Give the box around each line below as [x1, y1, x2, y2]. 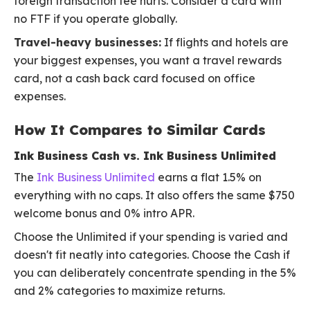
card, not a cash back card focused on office [14, 71, 255, 86]
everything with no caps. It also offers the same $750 [14, 188, 295, 203]
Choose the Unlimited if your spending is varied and [14, 230, 288, 244]
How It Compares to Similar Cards [14, 121, 266, 139]
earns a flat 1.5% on [155, 170, 262, 185]
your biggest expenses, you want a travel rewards [14, 53, 282, 68]
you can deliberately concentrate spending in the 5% [14, 266, 296, 280]
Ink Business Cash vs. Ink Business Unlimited [14, 149, 276, 163]
